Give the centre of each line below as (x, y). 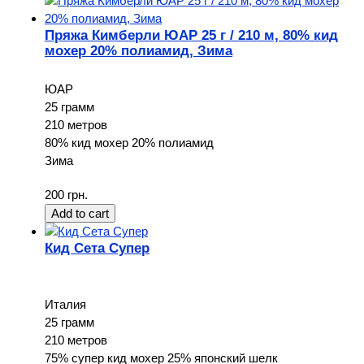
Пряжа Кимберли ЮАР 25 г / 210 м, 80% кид (191, 35)
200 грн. (66, 194)
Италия (65, 304)
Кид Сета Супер (97, 247)
